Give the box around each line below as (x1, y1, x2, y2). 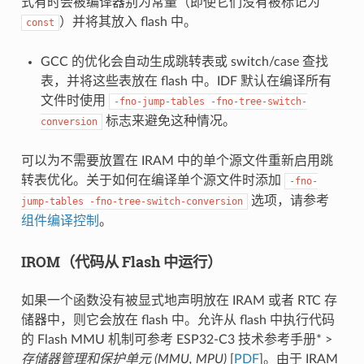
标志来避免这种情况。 (102, 114, 236, 128)
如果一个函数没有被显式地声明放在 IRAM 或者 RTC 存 (20, 293, 337, 307)
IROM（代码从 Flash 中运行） (20, 251, 222, 271)
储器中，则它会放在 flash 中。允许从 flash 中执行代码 (20, 313, 335, 327)
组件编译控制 (20, 214, 99, 227)
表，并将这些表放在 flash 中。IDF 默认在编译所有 (40, 74, 331, 88)
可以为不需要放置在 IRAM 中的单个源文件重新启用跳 (20, 154, 333, 167)
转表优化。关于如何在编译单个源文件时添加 (20, 173, 284, 187)
